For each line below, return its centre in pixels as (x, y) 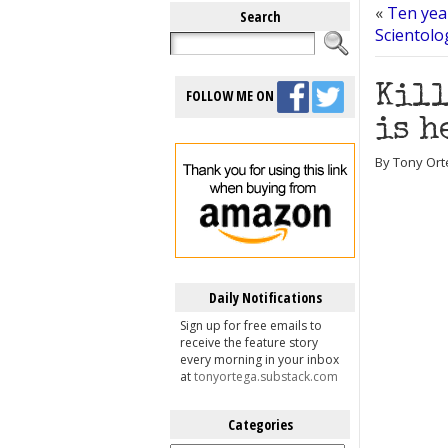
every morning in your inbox (259, 359)
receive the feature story (249, 342)
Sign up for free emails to (251, 325)
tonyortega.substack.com (266, 376)
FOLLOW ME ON (231, 95)
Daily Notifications (265, 297)
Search (260, 16)
